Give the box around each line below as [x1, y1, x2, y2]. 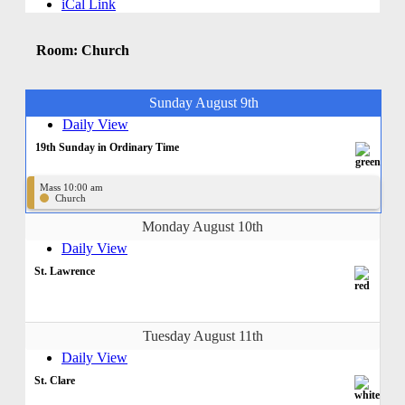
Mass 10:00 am [40, 181, 103, 193]
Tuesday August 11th [142, 327, 263, 344]
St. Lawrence [34, 264, 95, 278]
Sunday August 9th [148, 94, 259, 110]
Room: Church [36, 42, 129, 59]
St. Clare [34, 373, 75, 387]
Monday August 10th [142, 218, 263, 234]
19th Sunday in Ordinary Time [35, 140, 179, 154]
